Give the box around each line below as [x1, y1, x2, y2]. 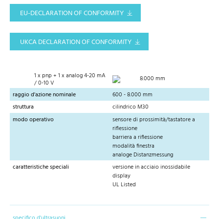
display [112, 171, 131, 181]
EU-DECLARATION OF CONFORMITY [20, 8, 124, 20]
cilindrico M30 [112, 102, 149, 112]
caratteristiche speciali [13, 162, 69, 172]
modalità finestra [112, 141, 154, 151]
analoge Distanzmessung [112, 150, 173, 160]
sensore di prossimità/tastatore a [112, 114, 195, 125]
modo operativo [13, 114, 54, 125]
